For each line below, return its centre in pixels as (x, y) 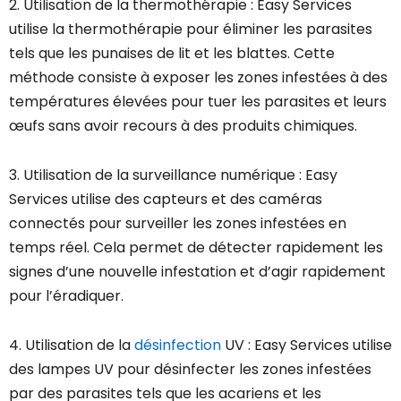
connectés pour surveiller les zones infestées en (178, 224)
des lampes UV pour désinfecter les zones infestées (190, 370)
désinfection (178, 346)
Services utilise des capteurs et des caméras (166, 200)
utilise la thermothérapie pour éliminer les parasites (191, 30)
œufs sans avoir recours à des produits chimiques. (183, 126)
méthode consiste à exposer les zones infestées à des (198, 78)
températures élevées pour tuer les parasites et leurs (198, 102)
